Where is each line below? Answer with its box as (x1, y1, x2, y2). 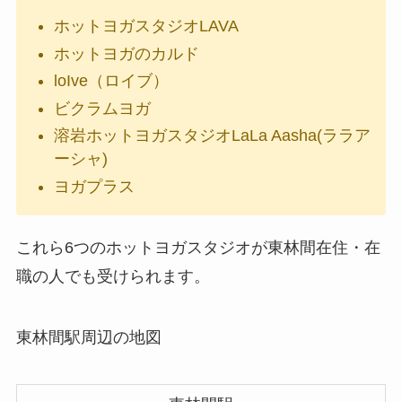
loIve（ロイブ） (53, 72, 169, 91)
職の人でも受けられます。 (15, 267, 210, 286)
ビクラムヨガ (53, 99, 151, 118)
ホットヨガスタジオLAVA (53, 17, 239, 36)
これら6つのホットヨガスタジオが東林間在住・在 (15, 239, 380, 258)
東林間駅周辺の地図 (15, 328, 162, 347)
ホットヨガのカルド (53, 44, 199, 63)
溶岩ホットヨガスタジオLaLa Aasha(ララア (53, 127, 371, 145)
